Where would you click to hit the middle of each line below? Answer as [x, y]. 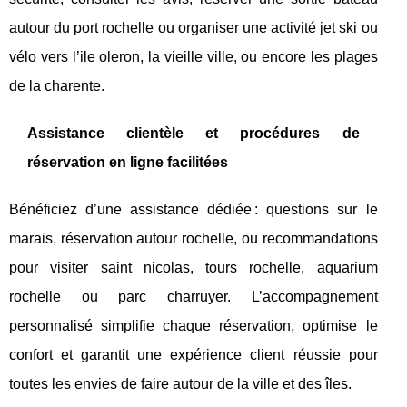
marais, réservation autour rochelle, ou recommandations [194, 238]
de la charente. [57, 85]
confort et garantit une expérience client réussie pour [194, 354]
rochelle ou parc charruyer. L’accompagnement [194, 296]
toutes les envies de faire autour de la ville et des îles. [180, 383]
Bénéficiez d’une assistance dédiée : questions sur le [194, 209]
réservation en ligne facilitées [128, 162]
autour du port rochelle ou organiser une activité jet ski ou [194, 27]
